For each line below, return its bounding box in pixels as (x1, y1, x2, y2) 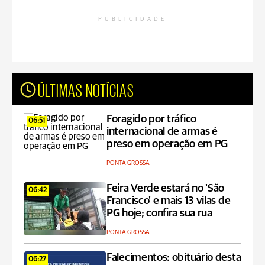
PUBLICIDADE (98, 16, 167, 22)
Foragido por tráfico (106, 114, 196, 125)
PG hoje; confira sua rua (106, 208, 212, 219)
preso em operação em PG (106, 138, 228, 150)
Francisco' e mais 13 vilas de (106, 195, 231, 206)
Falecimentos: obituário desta (106, 252, 241, 263)
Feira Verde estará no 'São (106, 183, 225, 194)
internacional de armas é (106, 126, 218, 137)
